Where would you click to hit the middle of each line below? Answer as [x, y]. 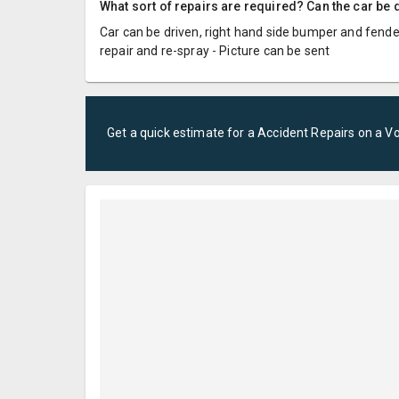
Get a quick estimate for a [183, 133]
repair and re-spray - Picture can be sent [215, 50]
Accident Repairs [306, 133]
